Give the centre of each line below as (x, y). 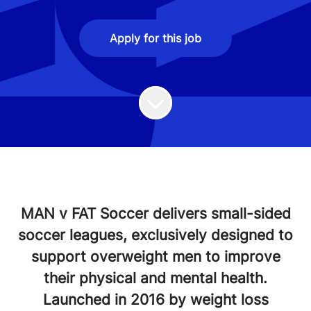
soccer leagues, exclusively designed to (155, 235)
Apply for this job (155, 38)
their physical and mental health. (155, 278)
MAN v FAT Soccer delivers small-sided (155, 213)
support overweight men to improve (155, 257)
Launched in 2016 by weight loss (155, 300)
